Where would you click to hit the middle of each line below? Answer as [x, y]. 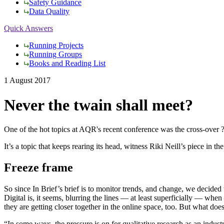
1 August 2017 [27, 80]
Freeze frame [38, 168]
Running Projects [56, 45]
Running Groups [55, 54]
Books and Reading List [67, 63]
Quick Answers [28, 28]
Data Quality [49, 11]
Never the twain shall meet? [98, 105]
